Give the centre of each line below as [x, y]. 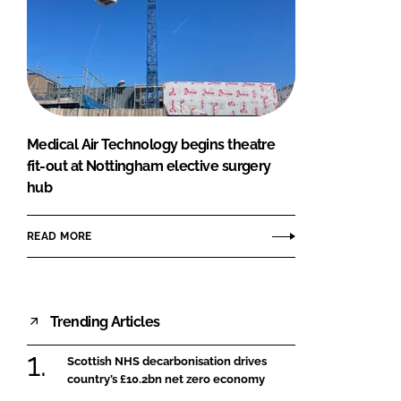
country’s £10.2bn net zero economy [166, 380]
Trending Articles [105, 321]
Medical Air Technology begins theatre [151, 145]
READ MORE [60, 236]
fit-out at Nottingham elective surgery [149, 166]
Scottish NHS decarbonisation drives [167, 362]
